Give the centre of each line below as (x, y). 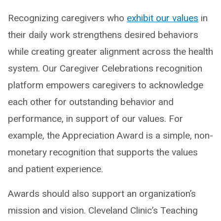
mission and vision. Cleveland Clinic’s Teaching (103, 210)
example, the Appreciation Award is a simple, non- (110, 135)
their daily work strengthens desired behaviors (103, 35)
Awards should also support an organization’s (102, 193)
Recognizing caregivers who (67, 18)
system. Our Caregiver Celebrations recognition (105, 68)
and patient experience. (55, 169)
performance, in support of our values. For (95, 118)
